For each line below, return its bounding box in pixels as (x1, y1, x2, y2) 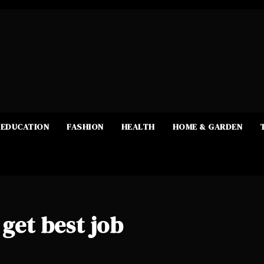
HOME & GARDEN (172, 120, 242, 133)
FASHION (67, 120, 104, 133)
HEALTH (121, 120, 155, 133)
